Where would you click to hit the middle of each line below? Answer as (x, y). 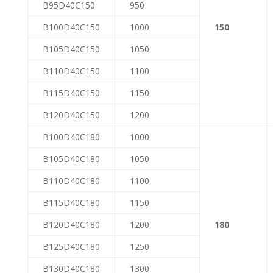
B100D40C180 (71, 136)
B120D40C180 (71, 224)
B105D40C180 (71, 158)
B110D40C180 (71, 180)
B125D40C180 (71, 246)
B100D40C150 (71, 27)
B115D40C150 (71, 93)
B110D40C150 (71, 71)
